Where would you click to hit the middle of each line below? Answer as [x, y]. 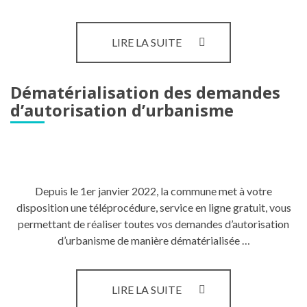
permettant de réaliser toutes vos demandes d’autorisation [153, 223]
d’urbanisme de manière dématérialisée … [153, 240]
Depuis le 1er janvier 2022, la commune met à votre [153, 191]
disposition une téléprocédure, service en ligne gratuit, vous [153, 207]
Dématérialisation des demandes [145, 92]
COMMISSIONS [221, 55]
